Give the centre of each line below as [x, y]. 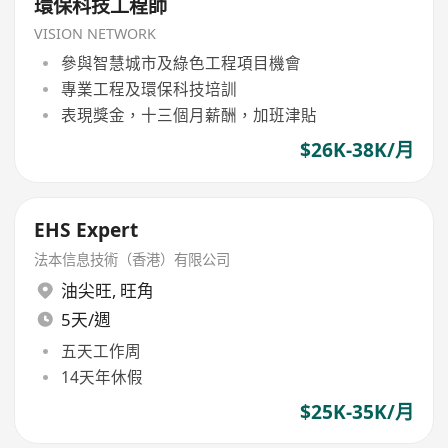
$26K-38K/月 [356, 150]
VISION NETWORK [95, 33]
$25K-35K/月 [356, 412]
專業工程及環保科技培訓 [148, 88]
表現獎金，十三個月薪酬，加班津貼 [188, 115]
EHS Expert [86, 229]
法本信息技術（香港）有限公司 [132, 259]
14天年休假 [101, 376]
